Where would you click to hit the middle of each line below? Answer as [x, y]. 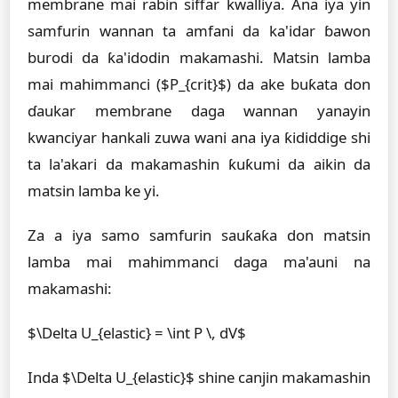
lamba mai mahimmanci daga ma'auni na [199, 262]
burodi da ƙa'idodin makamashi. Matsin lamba [199, 57]
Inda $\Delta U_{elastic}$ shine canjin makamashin [199, 377]
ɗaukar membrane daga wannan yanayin [199, 111]
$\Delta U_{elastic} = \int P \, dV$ [137, 333]
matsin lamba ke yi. [94, 191]
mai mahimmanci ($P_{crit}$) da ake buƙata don [199, 84]
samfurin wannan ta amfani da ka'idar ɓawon [199, 31]
